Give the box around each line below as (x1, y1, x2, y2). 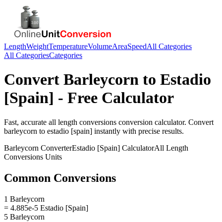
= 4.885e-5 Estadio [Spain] (4, 203, 88, 212)
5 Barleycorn (4, 212, 45, 221)
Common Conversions (4, 171, 116, 184)
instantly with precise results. (92, 126, 184, 135)
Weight (26, 42, 49, 51)
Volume (88, 42, 112, 51)
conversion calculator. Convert (116, 117, 214, 126)
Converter (39, 143, 72, 152)
